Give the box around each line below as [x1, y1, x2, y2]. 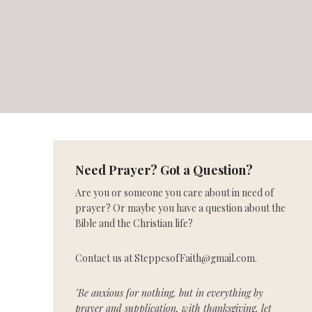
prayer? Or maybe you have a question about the [75, 201, 286, 214]
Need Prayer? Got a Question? [75, 161, 253, 178]
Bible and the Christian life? [75, 216, 193, 230]
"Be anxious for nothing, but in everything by [75, 286, 263, 299]
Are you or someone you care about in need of [75, 185, 274, 199]
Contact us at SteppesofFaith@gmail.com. [75, 251, 257, 265]
